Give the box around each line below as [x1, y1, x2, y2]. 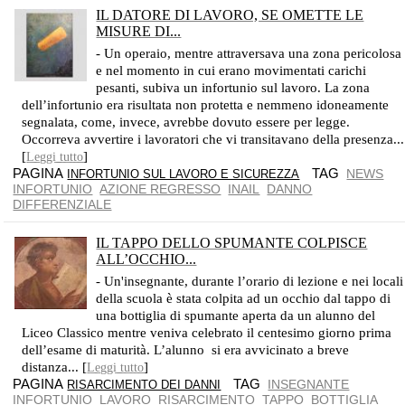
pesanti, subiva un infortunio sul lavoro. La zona [96, 80, 371, 95]
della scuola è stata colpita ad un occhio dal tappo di [96, 291, 391, 306]
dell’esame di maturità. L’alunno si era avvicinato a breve [22, 343, 350, 357]
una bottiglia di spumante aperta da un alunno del [96, 308, 376, 323]
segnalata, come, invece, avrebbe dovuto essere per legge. [22, 115, 351, 129]
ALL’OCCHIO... [96, 251, 197, 267]
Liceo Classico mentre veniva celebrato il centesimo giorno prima [22, 325, 392, 340]
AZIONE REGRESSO [99, 182, 221, 196]
